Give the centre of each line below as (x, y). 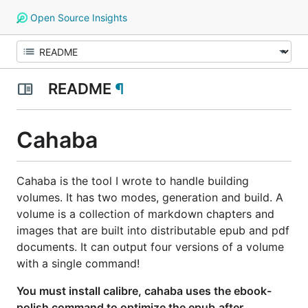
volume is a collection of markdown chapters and (145, 213)
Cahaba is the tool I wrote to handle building (133, 180)
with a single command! (78, 263)
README (79, 89)
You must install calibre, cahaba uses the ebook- (144, 290)
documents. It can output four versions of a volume (150, 246)
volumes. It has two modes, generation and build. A (150, 197)
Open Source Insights (77, 18)
